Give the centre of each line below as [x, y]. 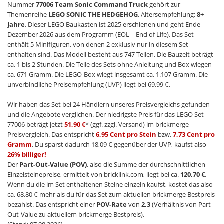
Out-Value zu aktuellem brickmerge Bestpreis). [76, 215]
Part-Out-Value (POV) [53, 165]
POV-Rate [112, 205]
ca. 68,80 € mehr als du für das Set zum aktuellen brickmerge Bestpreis [111, 195]
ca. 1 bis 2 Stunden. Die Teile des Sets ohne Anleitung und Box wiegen [110, 65]
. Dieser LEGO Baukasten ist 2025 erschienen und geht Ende [113, 25]
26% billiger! [27, 155]
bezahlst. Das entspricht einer [52, 205]
